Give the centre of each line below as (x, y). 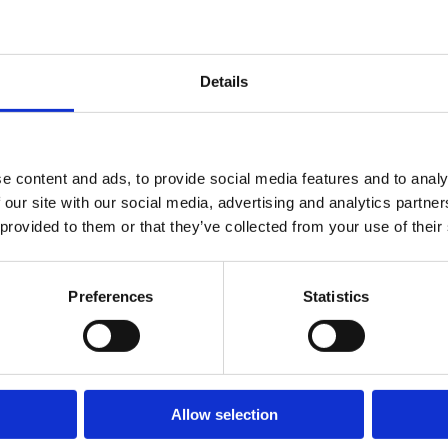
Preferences (111, 296)
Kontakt (64, 422)
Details (224, 81)
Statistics (336, 296)
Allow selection (224, 415)
